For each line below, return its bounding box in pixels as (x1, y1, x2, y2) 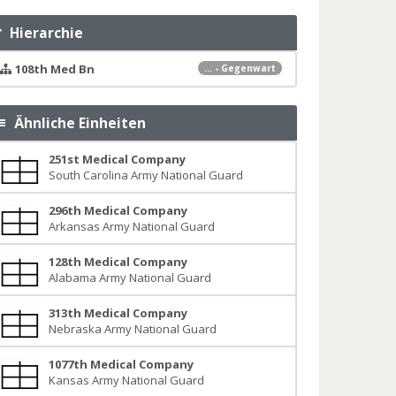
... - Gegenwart (203, 62, 276, 74)
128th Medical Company (48, 254, 187, 270)
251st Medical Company (48, 151, 186, 167)
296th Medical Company (48, 202, 187, 218)
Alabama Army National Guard (48, 270, 211, 286)
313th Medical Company (48, 305, 187, 321)
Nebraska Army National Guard (48, 321, 217, 337)
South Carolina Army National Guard (48, 167, 243, 183)
